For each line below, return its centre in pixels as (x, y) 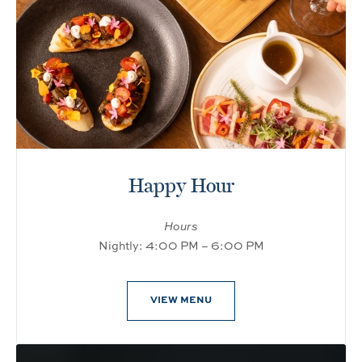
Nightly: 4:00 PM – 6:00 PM (181, 245)
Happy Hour (181, 185)
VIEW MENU (181, 299)
